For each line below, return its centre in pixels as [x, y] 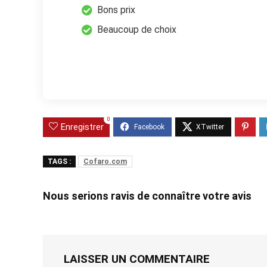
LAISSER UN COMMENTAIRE [137, 259]
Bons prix [116, 10]
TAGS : [59, 161]
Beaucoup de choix [137, 29]
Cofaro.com [105, 161]
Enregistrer [82, 127]
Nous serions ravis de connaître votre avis [147, 195]
